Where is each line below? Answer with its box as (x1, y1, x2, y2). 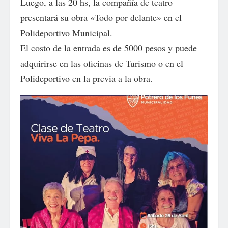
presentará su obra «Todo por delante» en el (20, 11, 182, 23)
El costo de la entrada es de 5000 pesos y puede (20, 42, 197, 54)
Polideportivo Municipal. (20, 26, 112, 39)
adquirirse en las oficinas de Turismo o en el (20, 57, 183, 69)
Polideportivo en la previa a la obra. (20, 72, 153, 84)
